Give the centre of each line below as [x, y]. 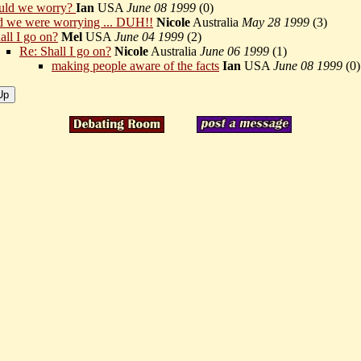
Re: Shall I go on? [65, 52]
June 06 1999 [234, 52]
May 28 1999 [276, 23]
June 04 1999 [149, 37]
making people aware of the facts [135, 66]
